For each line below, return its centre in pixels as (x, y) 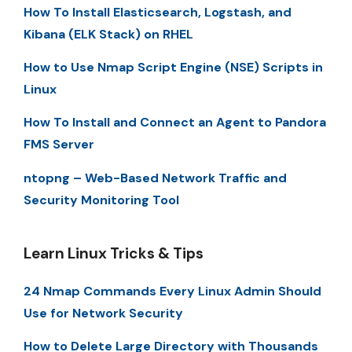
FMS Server (59, 145)
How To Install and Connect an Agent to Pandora (175, 123)
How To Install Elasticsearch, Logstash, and (158, 12)
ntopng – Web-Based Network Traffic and (155, 178)
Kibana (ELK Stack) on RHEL (108, 34)
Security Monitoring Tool (101, 200)
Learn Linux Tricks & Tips (114, 253)
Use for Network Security (103, 313)
